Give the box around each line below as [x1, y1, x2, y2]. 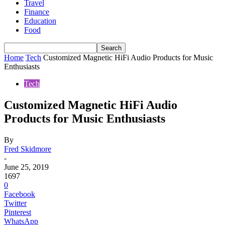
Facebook [4, 189, 35, 198]
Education [24, 17, 56, 25]
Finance [24, 8, 49, 16]
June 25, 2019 [4, 162, 49, 171]
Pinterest [4, 207, 31, 216]
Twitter [4, 198, 27, 207]
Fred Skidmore [4, 144, 51, 153]
